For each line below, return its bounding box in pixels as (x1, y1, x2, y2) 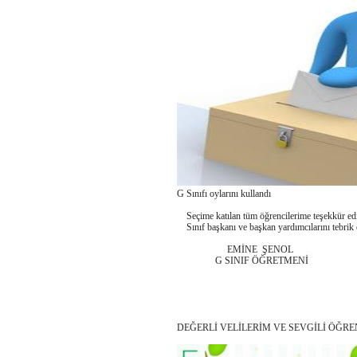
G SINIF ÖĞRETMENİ (177, 255, 308, 267)
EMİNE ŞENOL (177, 244, 293, 256)
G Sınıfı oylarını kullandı (177, 188, 273, 200)
